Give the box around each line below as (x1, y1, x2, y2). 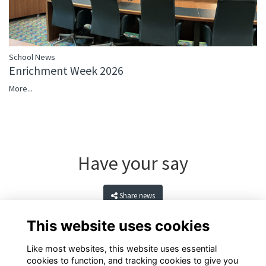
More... (9, 83, 33, 94)
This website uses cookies (26, 217, 210, 235)
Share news (119, 191, 156, 201)
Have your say (78, 151, 188, 176)
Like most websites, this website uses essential (26, 243, 217, 254)
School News (9, 52, 55, 63)
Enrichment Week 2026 (9, 63, 123, 78)
